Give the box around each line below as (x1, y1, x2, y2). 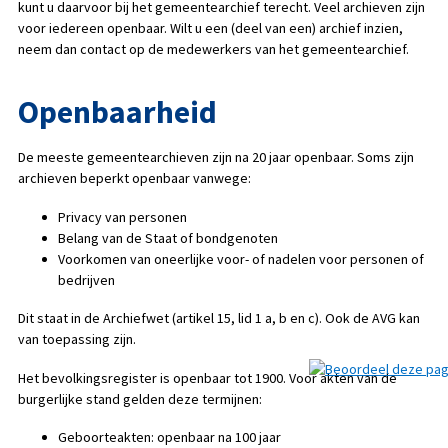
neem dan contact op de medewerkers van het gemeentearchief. (17, 39, 409, 58)
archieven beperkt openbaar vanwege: (17, 169, 251, 188)
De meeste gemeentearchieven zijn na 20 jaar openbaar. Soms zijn (17, 148, 414, 167)
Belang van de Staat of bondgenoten (57, 228, 278, 247)
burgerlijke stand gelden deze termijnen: (17, 389, 262, 408)
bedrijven (57, 270, 115, 289)
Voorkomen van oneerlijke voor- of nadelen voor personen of (57, 249, 424, 268)
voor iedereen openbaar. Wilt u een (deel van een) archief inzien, (17, 18, 403, 37)
